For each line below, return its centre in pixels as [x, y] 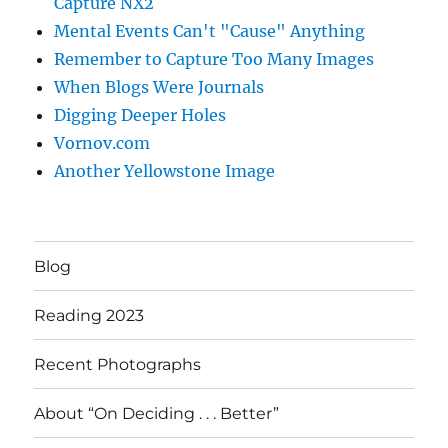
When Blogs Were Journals [159, 87]
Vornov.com [102, 143]
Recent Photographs [118, 364]
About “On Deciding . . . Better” [157, 413]
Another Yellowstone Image [165, 171]
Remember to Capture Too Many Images [214, 59]
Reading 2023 [89, 315]
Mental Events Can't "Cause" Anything [210, 31]
